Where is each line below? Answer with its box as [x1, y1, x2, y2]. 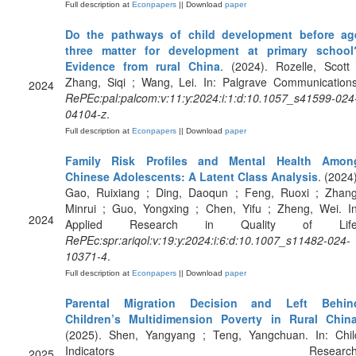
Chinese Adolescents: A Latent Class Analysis [65, 168, 318, 184]
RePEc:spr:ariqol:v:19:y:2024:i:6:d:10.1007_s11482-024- [65, 232, 350, 248]
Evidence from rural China [65, 58, 220, 74]
